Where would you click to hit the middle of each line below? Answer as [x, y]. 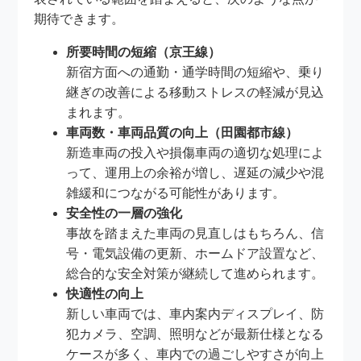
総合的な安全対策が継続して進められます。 [195, 273]
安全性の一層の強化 [124, 213]
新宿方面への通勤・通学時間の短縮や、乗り [195, 72]
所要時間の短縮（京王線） [144, 52]
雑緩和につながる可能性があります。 [176, 193]
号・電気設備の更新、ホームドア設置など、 [195, 253]
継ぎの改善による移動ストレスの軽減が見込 [195, 92]
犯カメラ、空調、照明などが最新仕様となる [195, 334]
